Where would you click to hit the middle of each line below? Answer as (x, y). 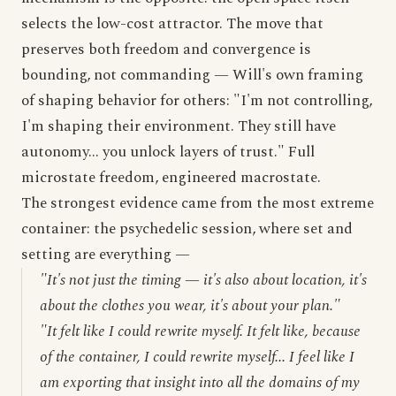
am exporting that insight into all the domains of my (200, 383)
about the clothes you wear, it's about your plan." (190, 306)
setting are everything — (106, 255)
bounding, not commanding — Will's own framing (192, 75)
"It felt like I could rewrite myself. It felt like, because (200, 331)
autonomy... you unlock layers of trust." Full (168, 152)
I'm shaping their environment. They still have (179, 126)
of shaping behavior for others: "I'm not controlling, (197, 101)
